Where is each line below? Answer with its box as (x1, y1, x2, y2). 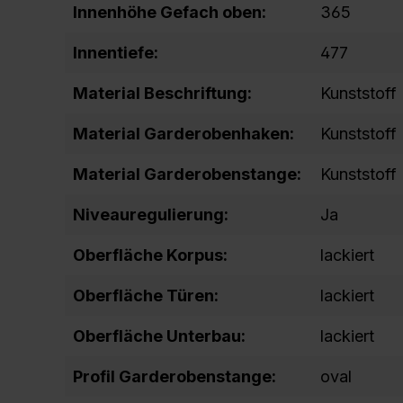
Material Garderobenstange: (73, 165, 301, 184)
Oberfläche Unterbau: (73, 327, 246, 345)
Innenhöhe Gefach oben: (73, 3, 266, 22)
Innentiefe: (73, 43, 158, 62)
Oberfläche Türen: (73, 286, 219, 305)
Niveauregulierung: (73, 205, 228, 224)
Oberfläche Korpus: (73, 246, 228, 264)
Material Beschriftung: (73, 84, 252, 103)
